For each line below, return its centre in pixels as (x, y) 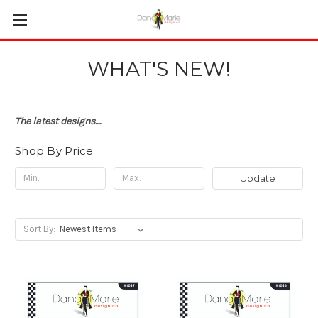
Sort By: (39, 229)
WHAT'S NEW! (159, 69)
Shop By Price (54, 151)
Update (257, 178)
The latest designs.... (58, 121)
